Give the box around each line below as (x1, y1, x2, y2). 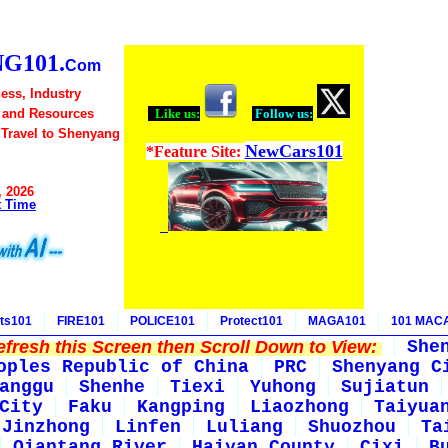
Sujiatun (341, 377, 429, 397)
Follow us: (252, 106, 313, 121)
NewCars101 (244, 141, 343, 161)
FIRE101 (57, 314, 105, 328)
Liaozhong (250, 397, 349, 417)
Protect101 (220, 314, 283, 328)
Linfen (115, 417, 181, 437)
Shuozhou (308, 417, 396, 437)
